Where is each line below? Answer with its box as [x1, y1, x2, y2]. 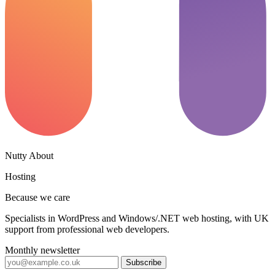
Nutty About [5, 150, 53, 161]
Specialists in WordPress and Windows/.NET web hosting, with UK [5, 212, 269, 223]
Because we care [5, 192, 70, 203]
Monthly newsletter [5, 244, 80, 255]
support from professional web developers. [5, 223, 169, 234]
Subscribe [126, 257, 161, 267]
